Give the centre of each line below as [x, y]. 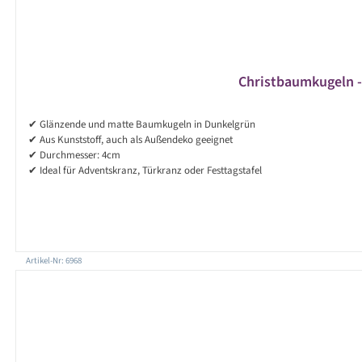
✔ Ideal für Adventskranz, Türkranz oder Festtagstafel [145, 171]
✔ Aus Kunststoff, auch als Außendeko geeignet [130, 140]
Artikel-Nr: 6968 [54, 261]
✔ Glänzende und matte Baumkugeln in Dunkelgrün [142, 125]
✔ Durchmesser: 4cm [74, 156]
